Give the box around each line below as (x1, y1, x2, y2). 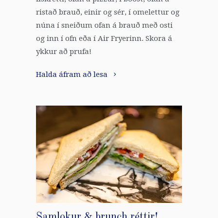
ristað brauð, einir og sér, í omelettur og (36, 8, 180, 17)
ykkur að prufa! (36, 47, 91, 56)
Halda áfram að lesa (36, 70, 109, 79)
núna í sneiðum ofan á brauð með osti (36, 21, 173, 30)
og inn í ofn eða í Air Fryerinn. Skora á (36, 34, 172, 43)
